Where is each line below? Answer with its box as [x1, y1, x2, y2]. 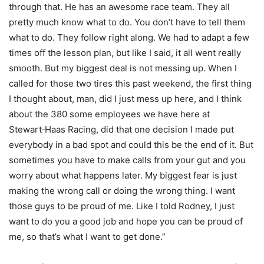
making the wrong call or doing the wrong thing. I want [9, 184, 235, 196]
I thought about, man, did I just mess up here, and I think [9, 93, 242, 104]
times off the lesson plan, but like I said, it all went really [9, 47, 241, 58]
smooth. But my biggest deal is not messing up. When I [9, 62, 237, 74]
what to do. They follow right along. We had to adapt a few [9, 31, 249, 43]
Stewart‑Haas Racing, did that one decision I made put [9, 123, 234, 135]
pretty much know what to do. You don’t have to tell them [9, 16, 245, 28]
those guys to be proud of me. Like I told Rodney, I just [9, 200, 235, 212]
